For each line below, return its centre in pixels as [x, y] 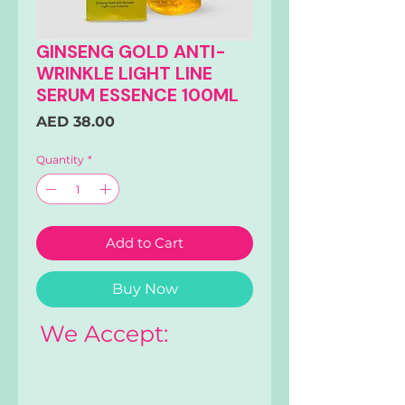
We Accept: [104, 334]
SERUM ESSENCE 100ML [137, 95]
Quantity [60, 160]
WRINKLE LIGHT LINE [124, 74]
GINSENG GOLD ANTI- [131, 52]
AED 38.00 [75, 122]
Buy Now [145, 289]
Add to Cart [145, 243]
